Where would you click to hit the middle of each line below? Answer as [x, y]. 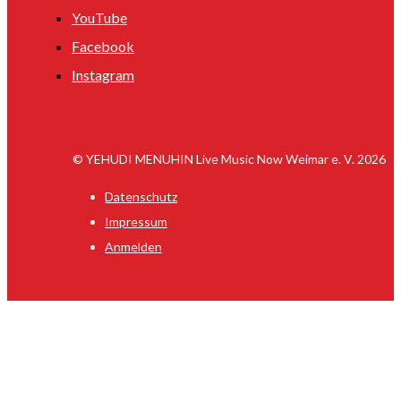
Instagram [103, 74]
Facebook [103, 46]
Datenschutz [141, 196]
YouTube [99, 17]
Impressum [136, 221]
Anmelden [133, 246]
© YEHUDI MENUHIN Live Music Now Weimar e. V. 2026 [229, 158]
